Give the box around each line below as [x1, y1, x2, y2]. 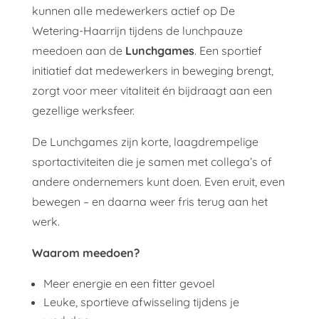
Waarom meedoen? [31, 246, 140, 261]
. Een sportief [194, 43, 262, 58]
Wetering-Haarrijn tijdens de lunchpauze [31, 23, 243, 38]
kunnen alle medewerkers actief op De [31, 4, 235, 19]
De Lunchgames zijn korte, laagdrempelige [31, 135, 258, 150]
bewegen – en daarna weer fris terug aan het [31, 194, 268, 209]
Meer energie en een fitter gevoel [43, 276, 215, 291]
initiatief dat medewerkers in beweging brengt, [31, 63, 273, 78]
